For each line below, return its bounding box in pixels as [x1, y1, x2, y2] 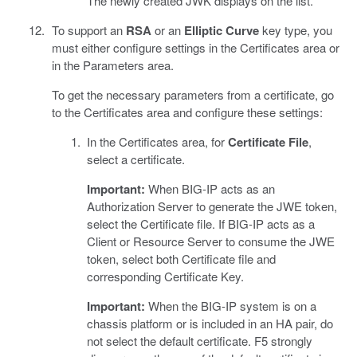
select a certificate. [87, 151, 185, 168]
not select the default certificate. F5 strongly [87, 332, 312, 350]
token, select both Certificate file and [87, 250, 276, 268]
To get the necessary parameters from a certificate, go [51, 86, 334, 104]
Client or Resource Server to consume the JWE [87, 233, 335, 250]
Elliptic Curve [183, 22, 259, 40]
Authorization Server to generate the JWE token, [87, 198, 337, 215]
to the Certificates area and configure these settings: [51, 104, 323, 121]
